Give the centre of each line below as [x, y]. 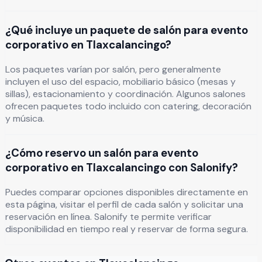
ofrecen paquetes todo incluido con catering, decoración [128, 106]
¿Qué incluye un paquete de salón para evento [127, 30]
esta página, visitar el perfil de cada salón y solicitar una [124, 205]
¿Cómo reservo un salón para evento [102, 153]
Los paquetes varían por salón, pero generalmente [113, 69]
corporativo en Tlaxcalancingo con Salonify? [122, 168]
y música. [25, 118]
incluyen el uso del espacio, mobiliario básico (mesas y [120, 81]
